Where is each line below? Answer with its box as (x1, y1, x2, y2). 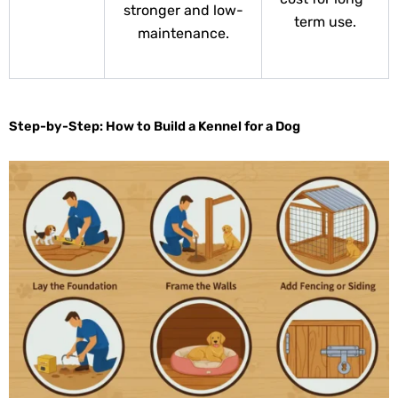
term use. (294, 13, 356, 31)
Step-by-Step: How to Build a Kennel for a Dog (9, 118, 300, 135)
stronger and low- (123, 2, 243, 20)
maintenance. (137, 25, 229, 43)
